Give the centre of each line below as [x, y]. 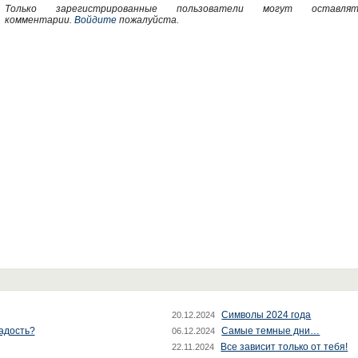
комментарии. [39, 20]
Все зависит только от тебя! [284, 347]
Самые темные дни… [271, 331]
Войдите [95, 20]
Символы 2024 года [267, 315]
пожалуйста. [147, 20]
